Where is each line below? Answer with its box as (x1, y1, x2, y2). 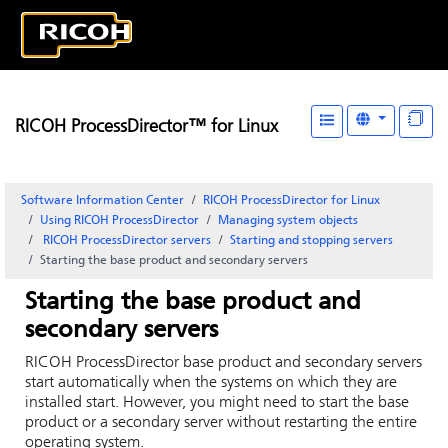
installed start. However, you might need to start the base (25, 395, 409, 411)
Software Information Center (21, 195, 184, 207)
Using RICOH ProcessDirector (40, 215, 199, 227)
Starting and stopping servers (230, 235, 393, 247)
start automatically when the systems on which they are (25, 375, 397, 391)
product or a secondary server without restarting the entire (25, 415, 417, 431)
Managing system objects (218, 215, 358, 227)
